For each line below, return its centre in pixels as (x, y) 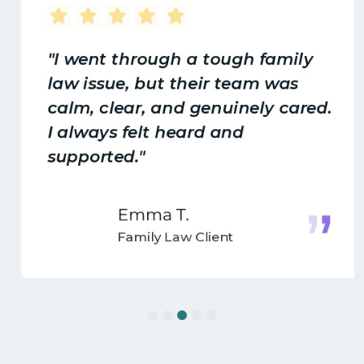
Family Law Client (165, 236)
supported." (85, 156)
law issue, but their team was (162, 83)
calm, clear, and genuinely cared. (179, 108)
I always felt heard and (135, 132)
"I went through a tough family (169, 59)
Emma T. (142, 214)
